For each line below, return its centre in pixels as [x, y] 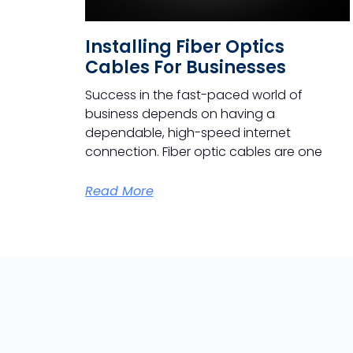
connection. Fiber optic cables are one [203, 152]
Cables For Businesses [185, 68]
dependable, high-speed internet [188, 133]
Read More [119, 191]
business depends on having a [180, 114]
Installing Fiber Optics [184, 47]
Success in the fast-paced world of [193, 95]
